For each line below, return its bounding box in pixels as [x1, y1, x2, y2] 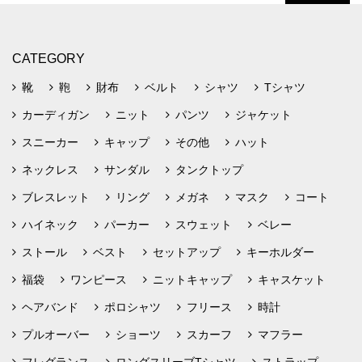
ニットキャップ [153, 273, 232, 286]
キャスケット [258, 273, 326, 286]
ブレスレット [22, 191, 90, 204]
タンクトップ [175, 163, 243, 176]
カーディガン [22, 108, 90, 121]
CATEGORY [12, 52, 85, 65]
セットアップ [153, 246, 221, 259]
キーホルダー [246, 246, 314, 259]
